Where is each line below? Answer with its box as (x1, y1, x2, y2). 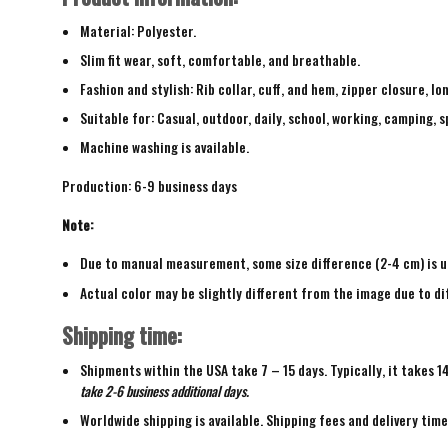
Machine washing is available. (79, 137, 249, 158)
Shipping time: (62, 319, 182, 352)
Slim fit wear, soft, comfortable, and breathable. (79, 49, 360, 70)
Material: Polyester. (79, 20, 196, 41)
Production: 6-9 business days (62, 176, 237, 197)
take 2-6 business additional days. (79, 381, 249, 402)
